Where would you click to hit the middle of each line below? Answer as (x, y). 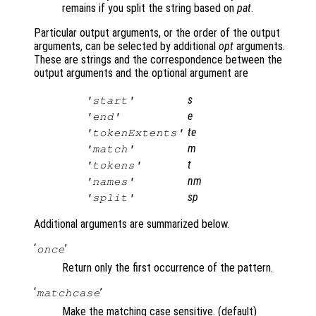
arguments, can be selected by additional (126, 47)
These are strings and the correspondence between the (158, 60)
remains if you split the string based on (150, 8)
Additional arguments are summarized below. (132, 224)
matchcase (68, 293)
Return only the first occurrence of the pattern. (168, 268)
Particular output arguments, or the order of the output (157, 33)
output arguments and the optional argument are (141, 73)
